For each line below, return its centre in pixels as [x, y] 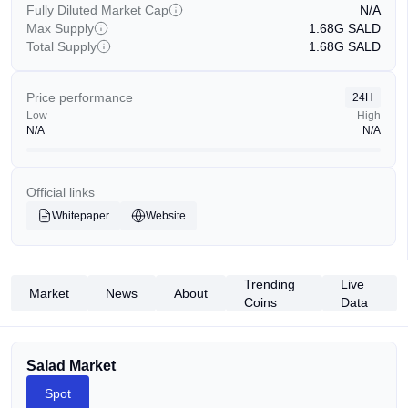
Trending [270, 284]
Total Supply [61, 46]
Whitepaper [81, 216]
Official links [61, 192]
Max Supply [60, 28]
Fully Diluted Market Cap [97, 10]
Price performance [80, 97]
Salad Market [71, 366]
